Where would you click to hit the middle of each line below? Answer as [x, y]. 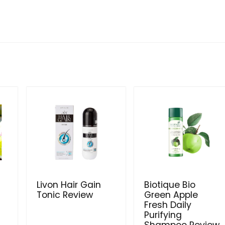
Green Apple [171, 195]
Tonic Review [65, 195]
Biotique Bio [170, 185]
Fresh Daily [167, 205]
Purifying [163, 215]
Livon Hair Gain [69, 185]
